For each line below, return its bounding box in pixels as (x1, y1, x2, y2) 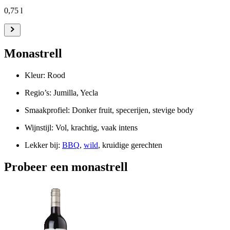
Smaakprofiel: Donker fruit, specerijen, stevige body (25, 105, 194, 114)
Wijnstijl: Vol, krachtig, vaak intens (25, 123, 138, 132)
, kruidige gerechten (98, 140, 162, 149)
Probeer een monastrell (4, 160, 128, 174)
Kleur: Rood (25, 70, 65, 80)
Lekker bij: (25, 140, 62, 149)
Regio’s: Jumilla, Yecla (25, 88, 98, 97)
